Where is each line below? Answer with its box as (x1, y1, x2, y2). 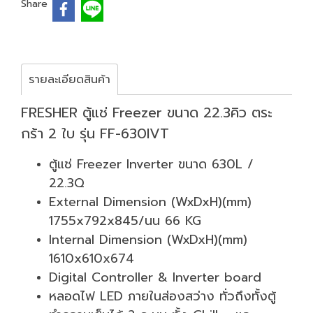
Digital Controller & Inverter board (49, 267, 261, 287)
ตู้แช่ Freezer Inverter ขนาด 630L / (49, 154, 254, 174)
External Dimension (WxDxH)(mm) (49, 191, 252, 212)
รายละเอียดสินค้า (29, 71, 110, 88)
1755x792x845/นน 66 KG (49, 210, 201, 231)
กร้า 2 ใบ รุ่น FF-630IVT (21, 122, 169, 144)
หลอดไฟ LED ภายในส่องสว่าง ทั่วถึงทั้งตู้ (49, 286, 276, 306)
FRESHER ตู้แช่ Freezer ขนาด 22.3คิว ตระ (21, 101, 272, 123)
